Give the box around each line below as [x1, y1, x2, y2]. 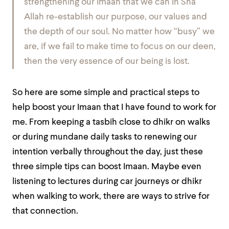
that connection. [12, 207, 78, 216]
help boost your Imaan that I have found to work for [12, 103, 216, 112]
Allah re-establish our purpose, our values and [24, 13, 207, 21]
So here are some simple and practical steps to [12, 88, 199, 97]
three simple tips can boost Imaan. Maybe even [12, 163, 201, 171]
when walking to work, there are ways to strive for [12, 192, 210, 201]
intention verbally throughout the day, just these [12, 148, 203, 156]
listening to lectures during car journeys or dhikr [12, 177, 202, 186]
